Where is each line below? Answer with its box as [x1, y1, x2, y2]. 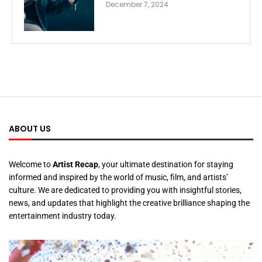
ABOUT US [9, 123, 51, 135]
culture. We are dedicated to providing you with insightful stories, [9, 185, 242, 195]
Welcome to [9, 160, 53, 170]
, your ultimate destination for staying [98, 160, 233, 170]
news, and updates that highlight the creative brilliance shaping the [9, 198, 250, 208]
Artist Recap [53, 160, 98, 170]
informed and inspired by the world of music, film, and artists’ [9, 173, 228, 182]
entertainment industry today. [9, 211, 116, 221]
